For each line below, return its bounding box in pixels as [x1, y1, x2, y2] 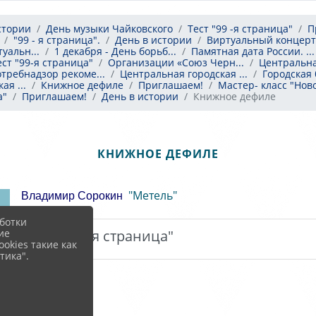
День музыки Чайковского [46, 22, 173, 35]
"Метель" [125, 188, 177, 203]
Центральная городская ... [120, 67, 248, 80]
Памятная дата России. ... [191, 44, 315, 58]
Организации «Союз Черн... [108, 56, 244, 69]
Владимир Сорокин [20, 190, 126, 202]
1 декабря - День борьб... [54, 44, 176, 58]
